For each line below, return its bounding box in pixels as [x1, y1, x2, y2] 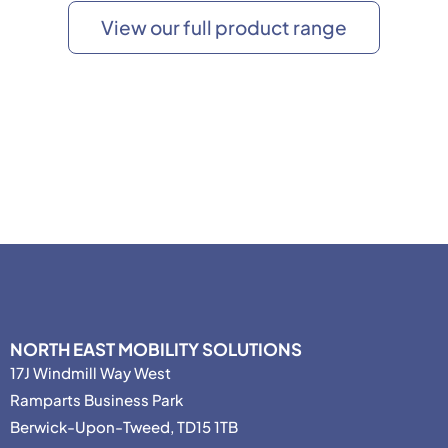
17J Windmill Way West [10, 362, 171, 382]
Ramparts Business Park [10, 389, 183, 409]
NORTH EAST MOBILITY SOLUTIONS [10, 337, 302, 360]
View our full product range [101, 14, 347, 39]
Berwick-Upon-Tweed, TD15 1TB [10, 416, 238, 436]
